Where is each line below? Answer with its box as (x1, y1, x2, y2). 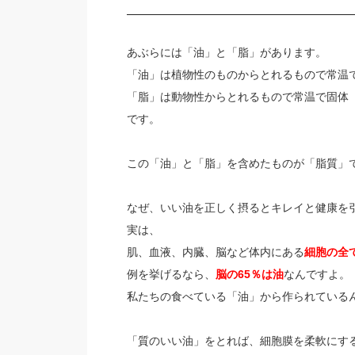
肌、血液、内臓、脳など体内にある (126, 246, 304, 259)
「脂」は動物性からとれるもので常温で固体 (126, 90, 349, 104)
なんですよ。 (283, 268, 350, 281)
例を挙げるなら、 (126, 268, 216, 281)
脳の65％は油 (215, 268, 284, 281)
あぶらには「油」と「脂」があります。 (126, 46, 326, 59)
